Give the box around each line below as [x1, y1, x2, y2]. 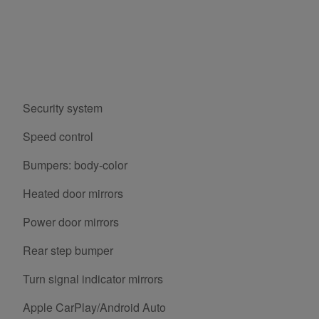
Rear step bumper [23, 242, 113, 259]
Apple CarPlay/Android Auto [23, 299, 166, 316]
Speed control [23, 128, 93, 145]
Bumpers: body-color [23, 157, 127, 174]
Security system [23, 100, 103, 117]
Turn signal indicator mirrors [23, 271, 163, 288]
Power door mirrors [23, 214, 119, 231]
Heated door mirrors [23, 185, 123, 202]
